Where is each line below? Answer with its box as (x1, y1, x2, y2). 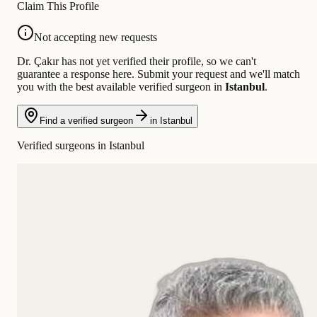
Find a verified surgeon (40, 115, 133, 127)
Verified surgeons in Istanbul (17, 139, 144, 152)
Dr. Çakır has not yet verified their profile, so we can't (17, 55, 256, 68)
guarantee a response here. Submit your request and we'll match (17, 68, 300, 81)
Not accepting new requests (34, 31, 157, 44)
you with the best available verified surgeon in (17, 81, 225, 93)
